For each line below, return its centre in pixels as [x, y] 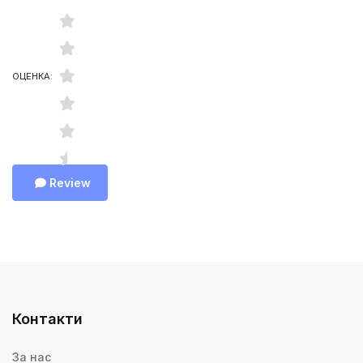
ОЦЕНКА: [32, 77]
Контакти [47, 319]
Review [70, 183]
